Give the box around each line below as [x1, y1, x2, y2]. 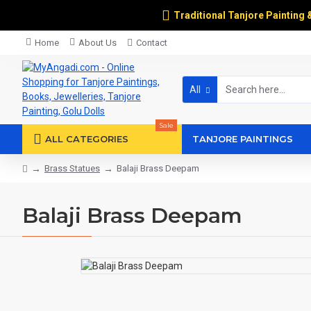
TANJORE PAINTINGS [192, 133, 293, 144]
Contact [136, 37, 167, 48]
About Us [78, 37, 117, 48]
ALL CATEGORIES [45, 133, 128, 144]
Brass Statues [44, 163, 100, 174]
